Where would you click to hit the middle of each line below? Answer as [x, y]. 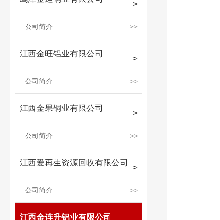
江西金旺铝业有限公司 [61, 54]
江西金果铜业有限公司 [61, 108]
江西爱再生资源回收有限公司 [74, 163]
